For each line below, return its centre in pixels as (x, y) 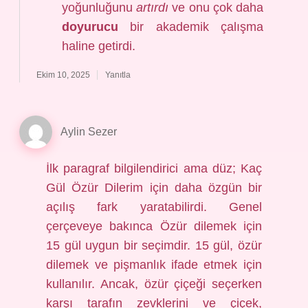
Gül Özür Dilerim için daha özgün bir (154, 188)
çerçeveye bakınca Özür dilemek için (154, 226)
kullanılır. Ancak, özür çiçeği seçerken (154, 284)
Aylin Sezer (89, 132)
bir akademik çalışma (191, 27)
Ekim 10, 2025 (63, 75)
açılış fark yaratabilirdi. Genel (154, 207)
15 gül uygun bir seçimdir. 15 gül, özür (154, 245)
